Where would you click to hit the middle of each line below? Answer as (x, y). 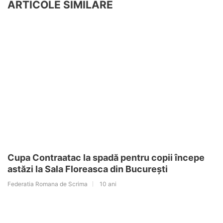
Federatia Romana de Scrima (48, 184)
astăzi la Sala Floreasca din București (88, 169)
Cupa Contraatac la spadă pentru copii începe (106, 158)
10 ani (108, 184)
